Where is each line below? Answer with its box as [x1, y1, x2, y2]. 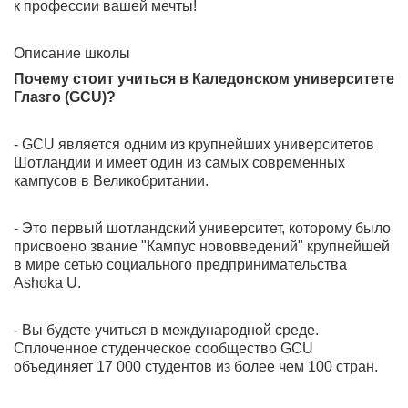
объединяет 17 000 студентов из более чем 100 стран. [14, 359, 382, 374]
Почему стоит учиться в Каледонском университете [14, 71, 394, 87]
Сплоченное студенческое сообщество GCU [14, 341, 313, 356]
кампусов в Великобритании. [14, 173, 209, 189]
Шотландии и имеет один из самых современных [14, 155, 345, 170]
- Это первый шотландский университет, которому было [14, 220, 391, 236]
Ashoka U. [14, 275, 85, 291]
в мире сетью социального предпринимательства [14, 257, 347, 272]
